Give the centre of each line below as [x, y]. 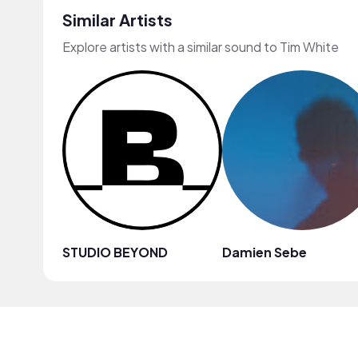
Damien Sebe [265, 252]
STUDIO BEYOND [115, 252]
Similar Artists [117, 19]
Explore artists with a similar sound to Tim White [201, 46]
